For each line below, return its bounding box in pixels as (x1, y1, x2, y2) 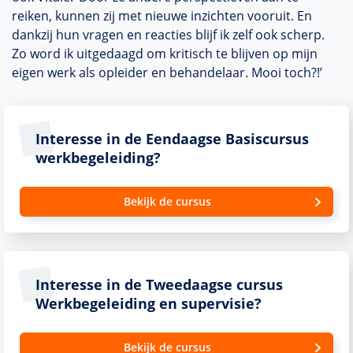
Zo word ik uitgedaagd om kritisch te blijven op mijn (12, 45, 318, 62)
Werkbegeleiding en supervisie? (35, 294, 262, 313)
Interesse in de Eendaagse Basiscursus (35, 129, 309, 148)
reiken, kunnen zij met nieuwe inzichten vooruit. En (12, 7, 312, 24)
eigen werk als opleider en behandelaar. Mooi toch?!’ (12, 64, 322, 81)
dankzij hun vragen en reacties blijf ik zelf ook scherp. (12, 26, 325, 43)
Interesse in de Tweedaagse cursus (35, 275, 283, 294)
